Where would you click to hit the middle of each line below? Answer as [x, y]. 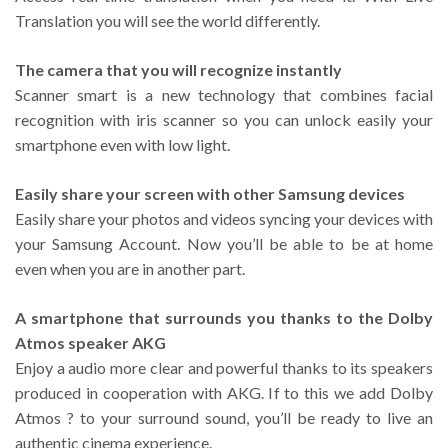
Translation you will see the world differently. [167, 20]
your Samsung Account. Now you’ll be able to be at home [224, 243]
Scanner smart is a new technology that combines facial [224, 94]
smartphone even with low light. [122, 144]
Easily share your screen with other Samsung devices [210, 193]
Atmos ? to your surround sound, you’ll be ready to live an [224, 417]
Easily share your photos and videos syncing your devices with [224, 218]
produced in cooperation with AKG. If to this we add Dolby [224, 392]
